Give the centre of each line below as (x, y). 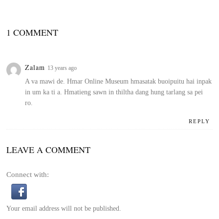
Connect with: (28, 175)
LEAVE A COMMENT (49, 150)
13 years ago (62, 68)
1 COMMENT (33, 32)
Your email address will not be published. (64, 209)
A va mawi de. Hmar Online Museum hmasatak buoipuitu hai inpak (119, 81)
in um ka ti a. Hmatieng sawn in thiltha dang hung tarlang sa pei (114, 92)
